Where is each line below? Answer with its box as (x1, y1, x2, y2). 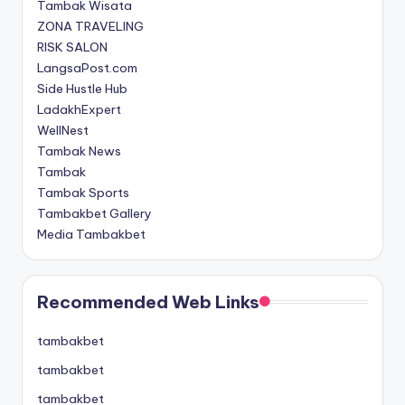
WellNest (37, 122, 89, 139)
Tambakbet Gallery (37, 205, 152, 222)
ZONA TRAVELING (37, 18, 144, 35)
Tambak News (37, 143, 121, 160)
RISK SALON (37, 39, 108, 56)
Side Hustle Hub (37, 80, 127, 98)
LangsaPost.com (37, 60, 137, 77)
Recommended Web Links (37, 291, 259, 314)
